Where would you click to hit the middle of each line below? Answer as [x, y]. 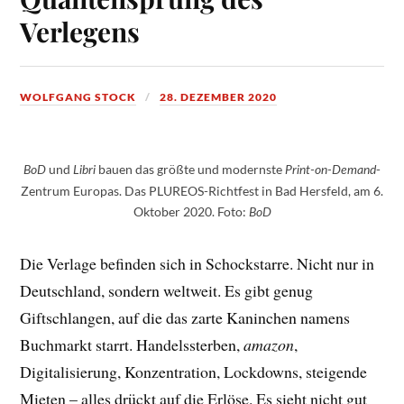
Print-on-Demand [331, 170]
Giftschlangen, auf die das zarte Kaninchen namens [185, 317]
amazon [269, 344]
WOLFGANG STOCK [78, 97]
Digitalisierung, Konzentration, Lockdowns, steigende [194, 371]
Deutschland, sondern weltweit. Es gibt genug [167, 290]
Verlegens [80, 32]
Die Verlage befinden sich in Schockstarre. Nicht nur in [197, 263]
